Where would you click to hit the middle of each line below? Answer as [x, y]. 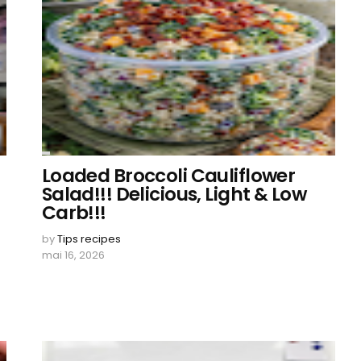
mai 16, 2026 [73, 255]
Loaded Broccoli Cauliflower [168, 176]
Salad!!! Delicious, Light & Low [174, 194]
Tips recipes [89, 239]
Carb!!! [74, 213]
